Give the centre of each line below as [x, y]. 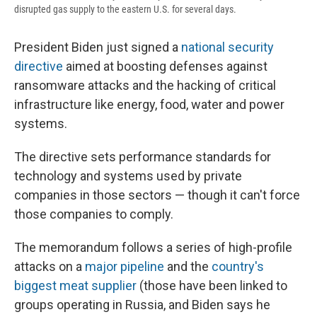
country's [238, 267]
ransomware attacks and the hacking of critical [145, 86]
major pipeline [125, 267]
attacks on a [50, 267]
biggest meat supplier [75, 286]
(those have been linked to [212, 286]
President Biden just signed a [98, 47]
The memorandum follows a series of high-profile [153, 248]
